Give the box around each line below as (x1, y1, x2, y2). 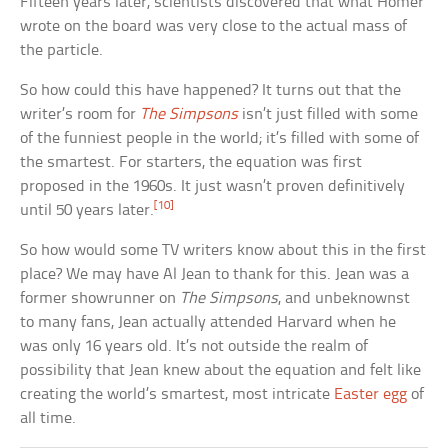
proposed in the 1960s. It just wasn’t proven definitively (20, 178, 406, 196)
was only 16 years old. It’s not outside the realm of (20, 338, 369, 356)
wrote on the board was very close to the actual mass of (20, 18, 408, 36)
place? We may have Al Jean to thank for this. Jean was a (20, 266, 410, 284)
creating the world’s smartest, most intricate (20, 386, 335, 404)
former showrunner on (20, 290, 181, 308)
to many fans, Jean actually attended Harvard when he (20, 314, 397, 332)
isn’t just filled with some (238, 106, 419, 124)
